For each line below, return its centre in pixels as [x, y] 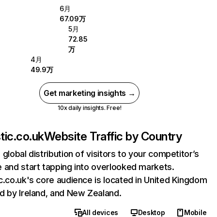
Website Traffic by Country [113, 136]
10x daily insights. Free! [90, 108]
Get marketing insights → [90, 93]
